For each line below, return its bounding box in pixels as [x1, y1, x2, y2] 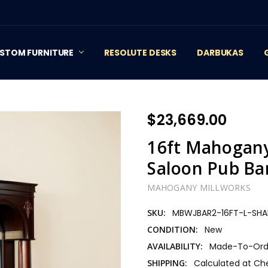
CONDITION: [147, 223, 199, 235]
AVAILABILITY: [147, 240, 203, 252]
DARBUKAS [197, 46, 243, 59]
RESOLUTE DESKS [104, 46, 177, 59]
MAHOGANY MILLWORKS [147, 182, 251, 194]
